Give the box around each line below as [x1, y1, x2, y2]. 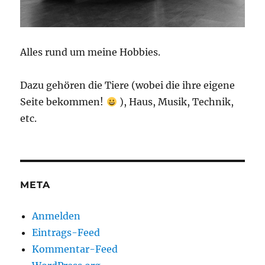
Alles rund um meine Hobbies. [20, 46, 161, 59]
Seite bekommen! [20, 96, 106, 108]
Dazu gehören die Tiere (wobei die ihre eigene [20, 79, 235, 92]
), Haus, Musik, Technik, [117, 96, 234, 108]
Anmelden [32, 210, 81, 222]
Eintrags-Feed [32, 227, 101, 239]
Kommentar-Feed [32, 243, 118, 256]
